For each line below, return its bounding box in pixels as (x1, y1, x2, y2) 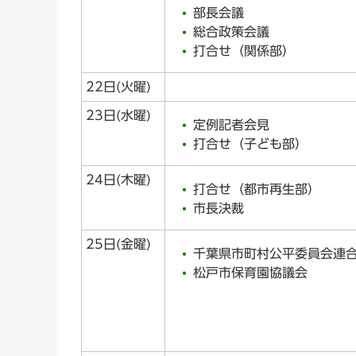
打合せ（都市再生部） (193, 182, 320, 195)
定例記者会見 (193, 118, 269, 131)
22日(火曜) (86, 80, 151, 94)
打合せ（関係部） (193, 44, 295, 57)
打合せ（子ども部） (193, 137, 308, 150)
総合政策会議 (193, 25, 269, 38)
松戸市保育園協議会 (193, 265, 308, 279)
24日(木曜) (86, 173, 151, 187)
